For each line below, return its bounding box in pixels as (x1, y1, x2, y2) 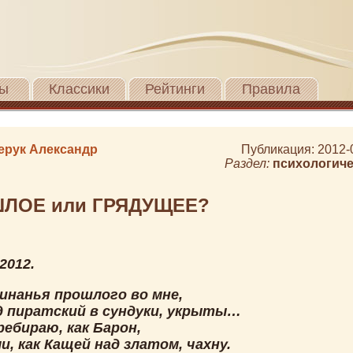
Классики (48, 81, 110, 97)
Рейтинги (145, 81, 205, 97)
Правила (242, 81, 300, 97)
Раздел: (225, 157, 273, 170)
